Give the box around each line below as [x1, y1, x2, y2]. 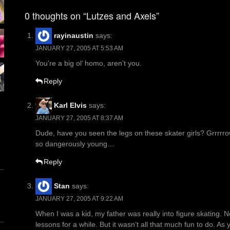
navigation [24, 2, 66, 16]
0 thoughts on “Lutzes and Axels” [25, 9, 159, 23]
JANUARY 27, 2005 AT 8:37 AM [35, 114, 123, 122]
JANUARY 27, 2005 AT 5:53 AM [35, 45, 123, 52]
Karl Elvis [54, 101, 87, 109]
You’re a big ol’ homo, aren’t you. [35, 59, 142, 68]
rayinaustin [54, 31, 93, 40]
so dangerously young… [35, 140, 114, 148]
